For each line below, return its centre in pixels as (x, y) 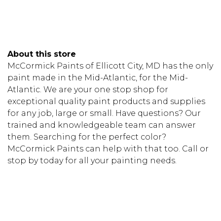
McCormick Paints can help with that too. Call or (108, 148)
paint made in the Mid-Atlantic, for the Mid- (98, 77)
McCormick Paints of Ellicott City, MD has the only (110, 66)
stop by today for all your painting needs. (92, 160)
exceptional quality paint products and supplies (106, 101)
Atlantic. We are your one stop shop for (88, 89)
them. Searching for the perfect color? (87, 137)
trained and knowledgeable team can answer (102, 125)
